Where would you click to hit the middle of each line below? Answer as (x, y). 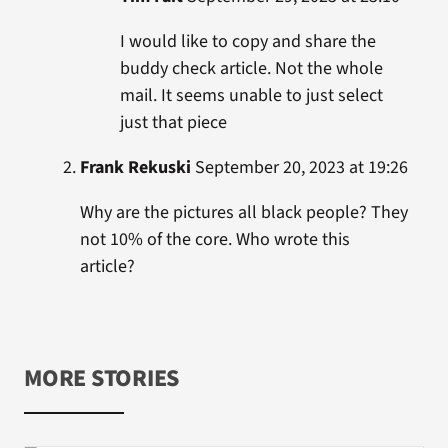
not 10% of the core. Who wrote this (214, 239)
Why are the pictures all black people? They (243, 212)
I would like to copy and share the (247, 41)
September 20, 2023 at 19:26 (299, 167)
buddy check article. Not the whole (251, 68)
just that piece (173, 122)
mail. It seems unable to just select (251, 95)
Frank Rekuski (135, 167)
